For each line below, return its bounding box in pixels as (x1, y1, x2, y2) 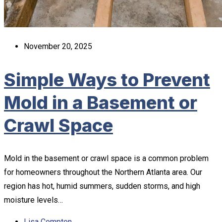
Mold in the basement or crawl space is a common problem (4, 153, 209, 163)
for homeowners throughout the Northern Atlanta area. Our (4, 167, 202, 177)
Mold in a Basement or (4, 91, 197, 113)
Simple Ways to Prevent (4, 68, 210, 91)
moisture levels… (4, 195, 63, 205)
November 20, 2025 (24, 41, 92, 51)
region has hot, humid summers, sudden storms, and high (4, 181, 200, 191)
